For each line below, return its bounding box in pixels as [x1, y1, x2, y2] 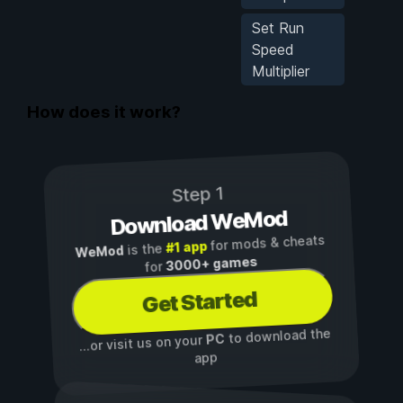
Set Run [252, 18, 304, 37]
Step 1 [170, 183, 225, 208]
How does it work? [27, 102, 181, 123]
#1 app [166, 238, 208, 256]
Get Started [141, 286, 258, 318]
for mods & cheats [206, 232, 326, 255]
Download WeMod [109, 205, 289, 241]
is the [123, 240, 166, 258]
